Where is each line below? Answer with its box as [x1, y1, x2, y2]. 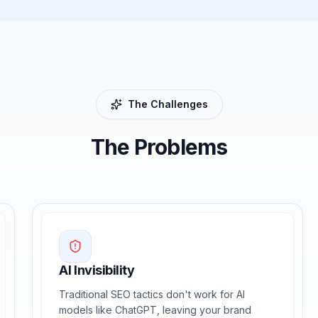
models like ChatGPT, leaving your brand [59, 304, 252, 316]
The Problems [90, 134, 228, 160]
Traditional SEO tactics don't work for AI [59, 288, 246, 300]
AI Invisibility [59, 263, 135, 278]
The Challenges [127, 98, 208, 110]
